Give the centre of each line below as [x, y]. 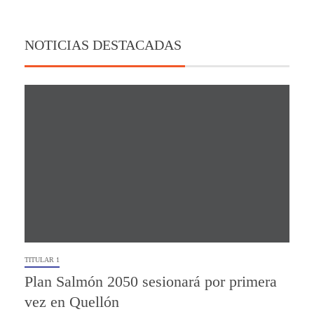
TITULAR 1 [42, 260]
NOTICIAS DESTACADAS [103, 45]
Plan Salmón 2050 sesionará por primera [151, 282]
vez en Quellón [72, 302]
